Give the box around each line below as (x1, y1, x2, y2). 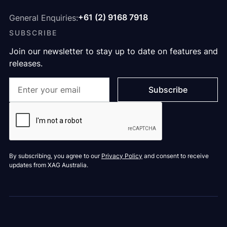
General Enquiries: (9, 12, 78, 23)
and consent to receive (142, 152, 209, 160)
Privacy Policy (101, 152, 142, 160)
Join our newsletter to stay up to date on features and (9, 46, 218, 56)
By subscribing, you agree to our (9, 152, 101, 160)
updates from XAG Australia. (9, 161, 88, 169)
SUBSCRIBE (9, 28, 57, 37)
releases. (9, 58, 43, 68)
